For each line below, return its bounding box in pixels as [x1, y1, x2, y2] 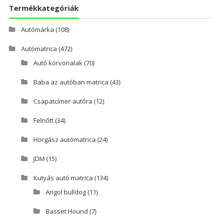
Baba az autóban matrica [33, 78, 109, 87]
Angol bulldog [45, 188, 86, 197]
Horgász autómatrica [33, 135, 96, 144]
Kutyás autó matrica [33, 173, 93, 183]
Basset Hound [45, 207, 88, 216]
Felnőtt [33, 116, 54, 125]
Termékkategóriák [8, 3, 79, 13]
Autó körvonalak [33, 58, 82, 68]
